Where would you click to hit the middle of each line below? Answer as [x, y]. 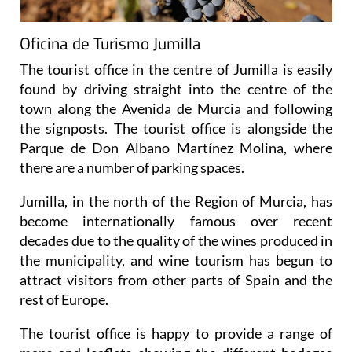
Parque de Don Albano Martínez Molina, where [176, 148]
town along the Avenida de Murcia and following [176, 109]
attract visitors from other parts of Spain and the [176, 280]
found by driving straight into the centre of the [176, 89]
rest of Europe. [64, 300]
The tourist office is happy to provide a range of [176, 334]
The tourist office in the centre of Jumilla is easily [176, 70]
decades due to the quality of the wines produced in [176, 241]
